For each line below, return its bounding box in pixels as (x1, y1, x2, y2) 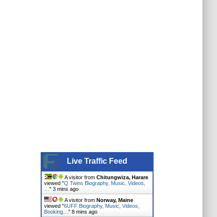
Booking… (44, 209, 68, 215)
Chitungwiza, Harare (96, 174, 148, 180)
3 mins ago (52, 186, 78, 192)
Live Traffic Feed (66, 157, 127, 165)
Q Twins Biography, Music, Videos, (63, 180, 145, 186)
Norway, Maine (96, 197, 133, 203)
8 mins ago (71, 209, 97, 215)
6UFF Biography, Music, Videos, (63, 203, 139, 209)
